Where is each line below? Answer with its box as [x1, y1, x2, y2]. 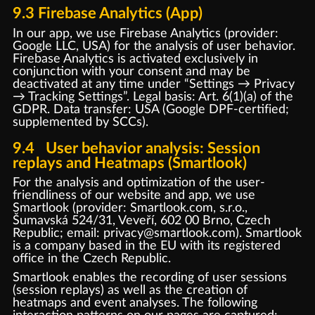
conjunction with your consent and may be [12, 65, 250, 78]
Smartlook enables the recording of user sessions [12, 271, 287, 284]
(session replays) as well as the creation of [12, 283, 247, 297]
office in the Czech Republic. [12, 252, 171, 266]
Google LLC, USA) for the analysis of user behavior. [12, 39, 295, 53]
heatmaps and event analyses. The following [12, 296, 257, 309]
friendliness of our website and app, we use [12, 188, 255, 202]
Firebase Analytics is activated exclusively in [12, 52, 258, 65]
